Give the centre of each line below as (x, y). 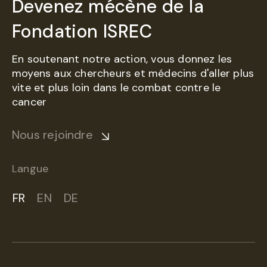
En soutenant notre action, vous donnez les (122, 59)
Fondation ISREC (82, 32)
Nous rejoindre (52, 135)
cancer (30, 102)
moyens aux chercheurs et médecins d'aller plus (133, 74)
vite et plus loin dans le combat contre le (117, 88)
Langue (30, 169)
